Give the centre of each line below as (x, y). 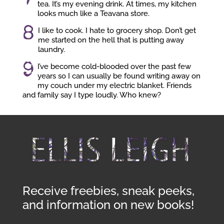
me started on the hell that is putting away (111, 40)
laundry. (51, 49)
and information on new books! (108, 204)
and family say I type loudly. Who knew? (91, 95)
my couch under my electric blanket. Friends (114, 85)
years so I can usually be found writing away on (119, 76)
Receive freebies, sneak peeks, (108, 190)
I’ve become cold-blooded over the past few (114, 66)
